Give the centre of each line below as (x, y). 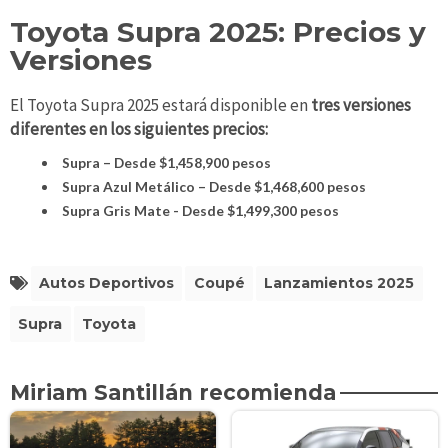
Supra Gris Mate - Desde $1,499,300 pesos (200, 210)
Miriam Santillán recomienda (173, 392)
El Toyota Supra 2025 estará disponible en (159, 105)
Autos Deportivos (106, 283)
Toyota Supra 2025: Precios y (218, 31)
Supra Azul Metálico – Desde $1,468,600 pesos (213, 186)
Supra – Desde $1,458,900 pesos (166, 162)
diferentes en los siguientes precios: (139, 129)
